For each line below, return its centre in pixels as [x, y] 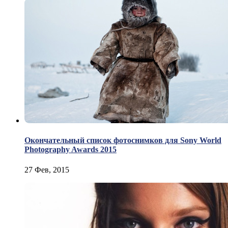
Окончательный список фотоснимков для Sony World [123, 140]
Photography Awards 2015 [70, 150]
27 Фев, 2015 [47, 169]
